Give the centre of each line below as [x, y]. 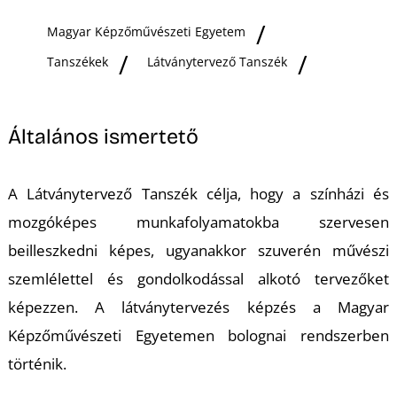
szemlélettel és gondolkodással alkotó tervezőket [198, 278]
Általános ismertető [103, 137]
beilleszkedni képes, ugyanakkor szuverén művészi [198, 250]
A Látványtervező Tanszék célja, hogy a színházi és [198, 193]
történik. [37, 363]
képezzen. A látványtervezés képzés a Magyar [198, 307]
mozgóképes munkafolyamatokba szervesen [198, 222]
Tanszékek [77, 61]
